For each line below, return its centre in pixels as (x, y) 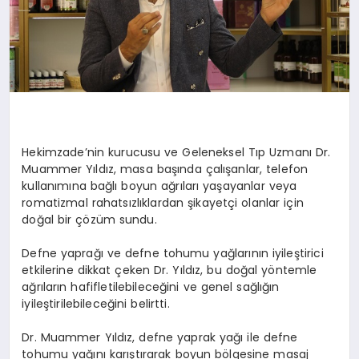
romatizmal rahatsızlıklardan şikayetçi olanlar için (163, 202)
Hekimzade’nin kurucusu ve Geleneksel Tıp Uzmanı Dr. (176, 152)
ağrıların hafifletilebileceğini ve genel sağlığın (151, 286)
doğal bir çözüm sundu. (89, 219)
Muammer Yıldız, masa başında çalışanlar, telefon (165, 169)
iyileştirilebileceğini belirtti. (96, 303)
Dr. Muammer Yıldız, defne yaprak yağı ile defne (160, 337)
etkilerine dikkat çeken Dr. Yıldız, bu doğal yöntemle (169, 270)
